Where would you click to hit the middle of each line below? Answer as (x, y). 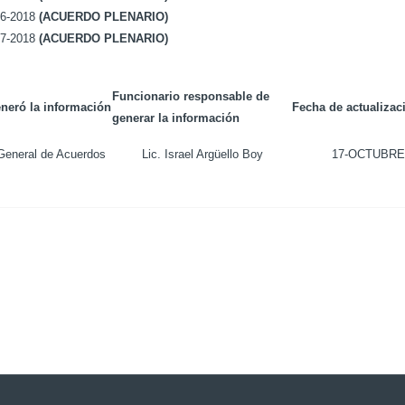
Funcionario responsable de (191, 96)
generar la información (176, 118)
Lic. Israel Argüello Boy (202, 154)
